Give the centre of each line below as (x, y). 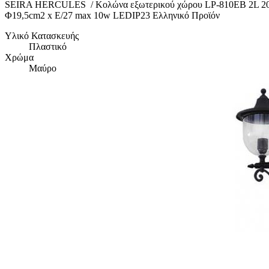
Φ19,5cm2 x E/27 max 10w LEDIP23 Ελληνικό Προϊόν (112, 16)
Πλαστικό (48, 47)
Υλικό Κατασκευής (42, 36)
